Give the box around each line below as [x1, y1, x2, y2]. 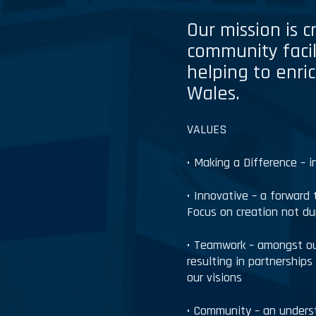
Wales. [187, 80, 241, 107]
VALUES [187, 121, 227, 138]
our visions [187, 269, 243, 286]
